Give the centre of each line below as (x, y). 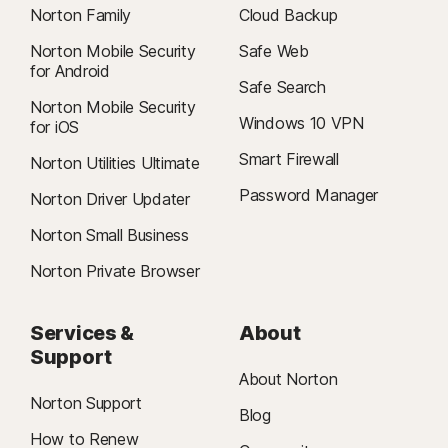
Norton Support (86, 402)
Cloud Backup (288, 14)
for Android (70, 70)
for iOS (54, 126)
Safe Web (274, 50)
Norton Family (81, 14)
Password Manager (309, 194)
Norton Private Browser (115, 270)
